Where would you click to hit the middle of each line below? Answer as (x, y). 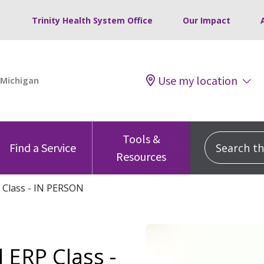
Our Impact (207, 20)
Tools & (141, 138)
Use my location (198, 80)
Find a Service (43, 147)
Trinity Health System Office (92, 20)
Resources (141, 156)
